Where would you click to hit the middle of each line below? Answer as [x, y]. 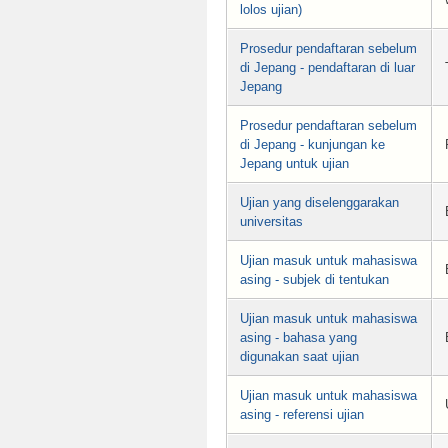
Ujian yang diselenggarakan [319, 203]
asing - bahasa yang [298, 338]
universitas [271, 222]
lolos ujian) [271, 10]
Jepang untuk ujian [294, 164]
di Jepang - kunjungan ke [312, 145]
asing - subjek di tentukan [314, 280]
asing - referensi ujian [302, 415]
